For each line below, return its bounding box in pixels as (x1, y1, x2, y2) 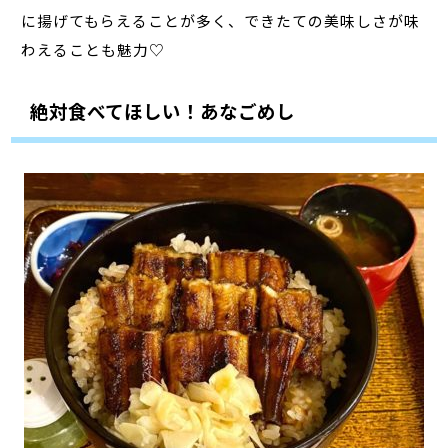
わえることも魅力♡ (21, 38, 166, 60)
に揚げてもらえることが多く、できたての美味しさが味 (21, 9, 421, 31)
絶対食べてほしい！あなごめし (29, 97, 295, 124)
